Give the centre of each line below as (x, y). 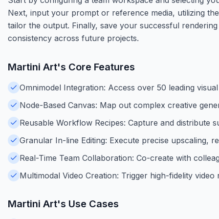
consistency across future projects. (73, 38)
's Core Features (96, 67)
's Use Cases (88, 204)
